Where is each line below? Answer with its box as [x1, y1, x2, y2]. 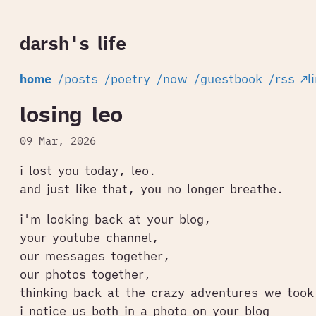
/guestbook [193, 71, 262, 87]
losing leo [20, 100, 123, 128]
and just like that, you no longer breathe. [20, 181, 284, 197]
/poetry [104, 71, 150, 87]
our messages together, [20, 248, 170, 264]
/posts [57, 71, 98, 87]
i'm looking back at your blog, [20, 211, 211, 227]
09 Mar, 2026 [20, 133, 96, 147]
